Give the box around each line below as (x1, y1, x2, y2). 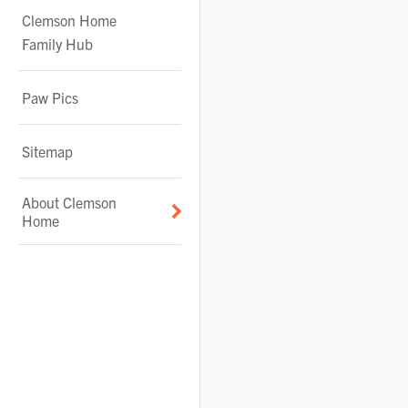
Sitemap (22, 142, 73, 160)
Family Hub (22, 35, 93, 53)
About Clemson (22, 193, 117, 211)
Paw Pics (22, 88, 78, 107)
